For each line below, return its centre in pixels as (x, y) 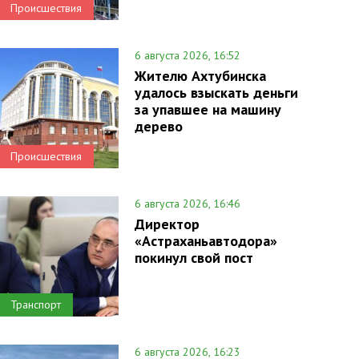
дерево (158, 126)
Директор (167, 224)
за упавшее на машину (208, 109)
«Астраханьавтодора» (206, 241)
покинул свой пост (194, 258)
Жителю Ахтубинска (200, 76)
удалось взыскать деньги (216, 93)
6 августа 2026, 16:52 (187, 55)
